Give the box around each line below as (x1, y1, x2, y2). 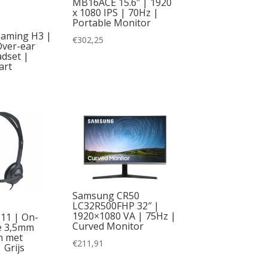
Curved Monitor (72, 219, 144, 233)
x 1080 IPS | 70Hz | (72, 6, 159, 20)
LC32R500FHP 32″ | (72, 199, 159, 212)
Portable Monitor (72, 16, 151, 30)
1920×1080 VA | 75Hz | (72, 209, 176, 223)
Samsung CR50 (72, 188, 139, 202)
